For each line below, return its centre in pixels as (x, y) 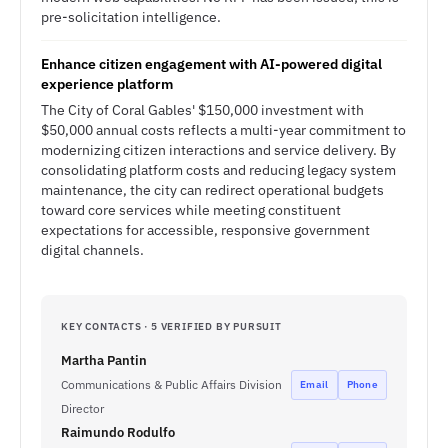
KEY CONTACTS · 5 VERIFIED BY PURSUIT (171, 326)
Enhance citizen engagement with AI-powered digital (211, 64)
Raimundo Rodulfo (118, 432)
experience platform (107, 84)
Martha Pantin (104, 360)
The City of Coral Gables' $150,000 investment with (202, 110)
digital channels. (92, 250)
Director (82, 408)
